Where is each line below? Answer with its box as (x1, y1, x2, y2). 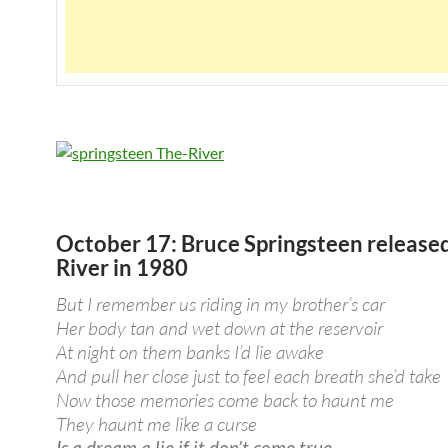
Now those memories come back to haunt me (56, 387, 394, 412)
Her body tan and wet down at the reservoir (56, 315, 383, 340)
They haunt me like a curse (56, 411, 257, 436)
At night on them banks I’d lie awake (56, 339, 324, 364)
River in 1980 (56, 253, 188, 281)
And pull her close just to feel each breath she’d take (56, 363, 441, 388)
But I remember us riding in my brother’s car (56, 291, 385, 316)
